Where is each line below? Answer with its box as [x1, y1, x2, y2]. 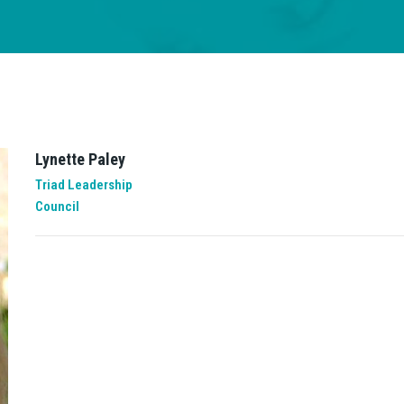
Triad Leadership [35, 177, 133, 193]
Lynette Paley [35, 150, 125, 169]
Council [35, 198, 79, 215]
